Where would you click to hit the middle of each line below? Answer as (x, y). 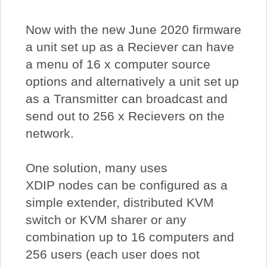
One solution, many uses (96, 168)
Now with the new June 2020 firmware (133, 30)
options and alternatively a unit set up (132, 82)
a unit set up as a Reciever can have (130, 47)
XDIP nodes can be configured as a (126, 185)
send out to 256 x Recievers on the (125, 116)
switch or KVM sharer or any (106, 220)
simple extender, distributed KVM (119, 203)
